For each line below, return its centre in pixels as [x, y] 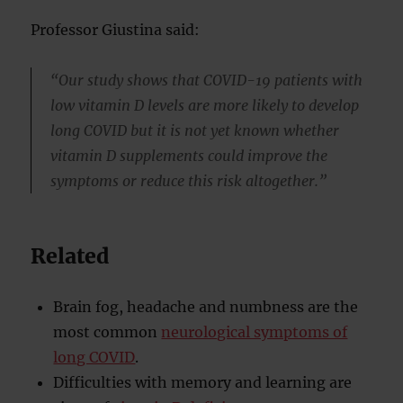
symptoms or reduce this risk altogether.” [188, 181]
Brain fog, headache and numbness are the [206, 307]
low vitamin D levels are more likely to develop [204, 106]
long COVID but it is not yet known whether [194, 131]
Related [70, 256]
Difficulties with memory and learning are [203, 383]
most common [107, 332]
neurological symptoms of [255, 332]
